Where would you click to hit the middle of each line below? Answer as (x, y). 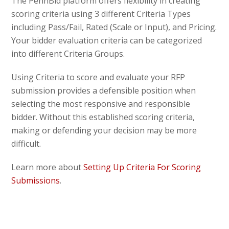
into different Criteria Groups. (69, 53)
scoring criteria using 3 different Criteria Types (101, 14)
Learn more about (48, 167)
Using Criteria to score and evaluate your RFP (98, 77)
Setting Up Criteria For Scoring (142, 167)
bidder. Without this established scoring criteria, (103, 117)
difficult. (26, 143)
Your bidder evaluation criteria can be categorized (107, 40)
